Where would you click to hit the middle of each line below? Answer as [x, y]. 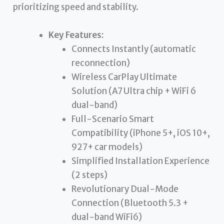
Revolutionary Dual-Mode [125, 189]
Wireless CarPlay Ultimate [124, 77]
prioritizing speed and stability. [76, 7]
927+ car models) [107, 147]
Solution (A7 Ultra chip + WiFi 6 [133, 91]
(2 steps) [89, 175]
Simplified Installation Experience [140, 161]
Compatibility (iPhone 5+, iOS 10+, [140, 133]
